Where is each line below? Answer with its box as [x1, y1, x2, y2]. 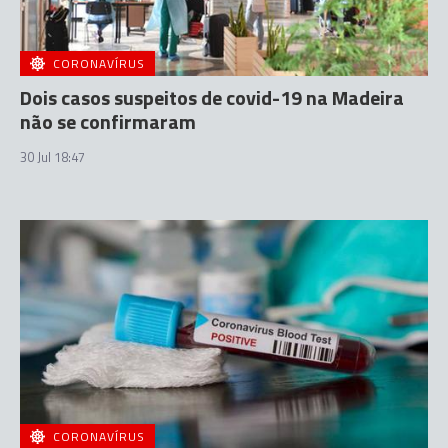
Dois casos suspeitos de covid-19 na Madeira [20, 81, 404, 113]
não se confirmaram [20, 105, 196, 137]
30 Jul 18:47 [20, 146, 85, 167]
